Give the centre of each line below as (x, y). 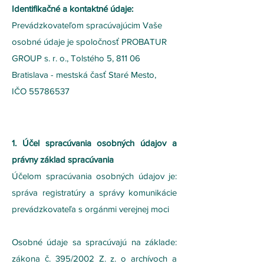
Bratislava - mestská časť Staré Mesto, (84, 75)
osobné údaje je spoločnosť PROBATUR (89, 42)
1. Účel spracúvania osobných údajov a (94, 143)
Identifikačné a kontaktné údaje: (72, 9)
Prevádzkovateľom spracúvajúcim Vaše (87, 25)
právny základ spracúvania (63, 159)
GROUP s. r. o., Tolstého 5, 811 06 (76, 58)
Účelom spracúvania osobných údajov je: (94, 176)
